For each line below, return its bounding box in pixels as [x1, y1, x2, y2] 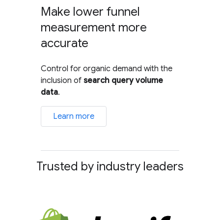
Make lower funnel [41, 4, 140, 19]
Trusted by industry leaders [36, 159, 184, 174]
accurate [41, 35, 89, 51]
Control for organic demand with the [41, 63, 173, 74]
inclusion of [41, 75, 84, 85]
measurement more [41, 20, 147, 35]
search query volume [83, 75, 164, 85]
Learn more [53, 111, 95, 121]
